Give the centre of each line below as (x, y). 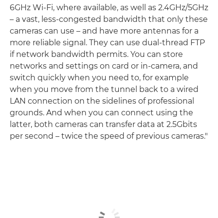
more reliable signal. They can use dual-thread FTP (107, 43)
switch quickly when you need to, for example (99, 78)
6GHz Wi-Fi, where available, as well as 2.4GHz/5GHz (109, 8)
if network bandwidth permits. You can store (96, 54)
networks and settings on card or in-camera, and (104, 66)
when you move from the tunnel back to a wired (104, 90)
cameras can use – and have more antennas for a (104, 31)
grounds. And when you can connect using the (101, 113)
